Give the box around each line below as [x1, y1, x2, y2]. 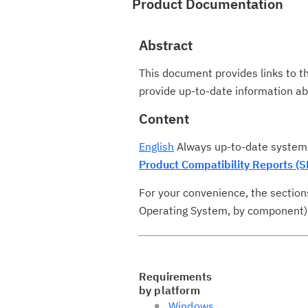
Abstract [139, 36, 192, 54]
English [139, 140, 174, 153]
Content [139, 109, 189, 128]
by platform [139, 283, 200, 297]
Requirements [139, 269, 212, 283]
